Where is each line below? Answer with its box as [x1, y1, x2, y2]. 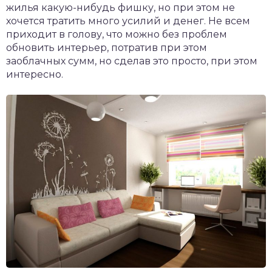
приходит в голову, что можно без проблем [6, 29, 227, 40]
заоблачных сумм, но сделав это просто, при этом [6, 55, 257, 67]
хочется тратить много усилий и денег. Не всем [6, 15, 250, 27]
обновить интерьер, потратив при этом [6, 42, 207, 53]
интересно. [6, 69, 63, 80]
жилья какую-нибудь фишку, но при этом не [6, 2, 235, 13]
